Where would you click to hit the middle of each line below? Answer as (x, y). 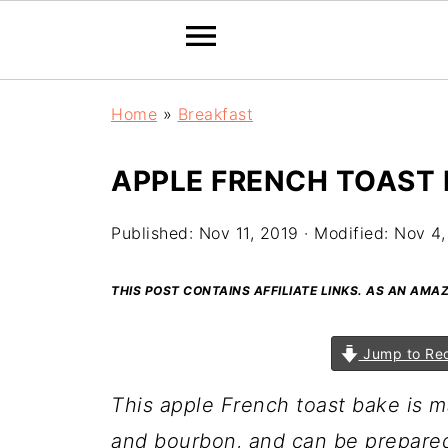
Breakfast (215, 114)
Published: (155, 233)
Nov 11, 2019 (248, 233)
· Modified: (346, 233)
